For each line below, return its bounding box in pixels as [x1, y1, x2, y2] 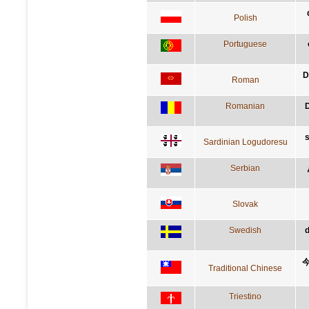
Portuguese [223, 39, 267, 49]
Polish [233, 12, 257, 23]
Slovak [232, 199, 258, 209]
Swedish [229, 225, 261, 235]
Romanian [226, 101, 265, 111]
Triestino [229, 291, 261, 301]
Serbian [230, 163, 260, 173]
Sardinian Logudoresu [203, 137, 288, 147]
